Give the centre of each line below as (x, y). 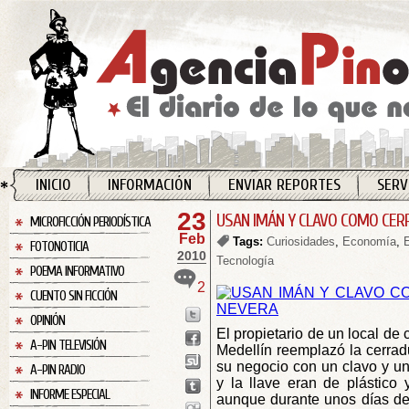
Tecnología (245, 261)
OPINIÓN (47, 321)
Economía (369, 241)
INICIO (53, 185)
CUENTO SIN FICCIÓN (73, 296)
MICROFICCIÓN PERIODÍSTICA (90, 222)
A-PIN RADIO (58, 370)
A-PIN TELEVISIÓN (68, 346)
